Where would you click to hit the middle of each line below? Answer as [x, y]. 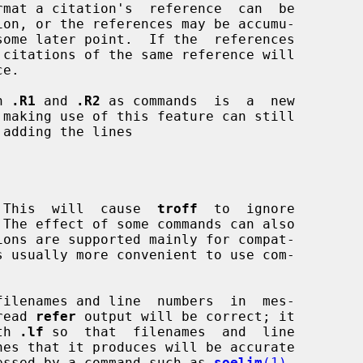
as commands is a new [198, 100]
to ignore [246, 208]
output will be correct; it [186, 316]
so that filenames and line [169, 331]
